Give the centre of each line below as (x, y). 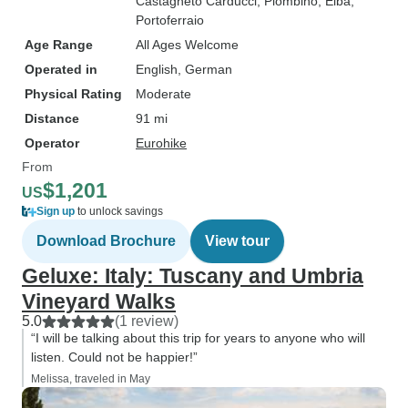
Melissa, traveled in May (91, 379)
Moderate (163, 94)
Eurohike (161, 143)
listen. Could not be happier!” (114, 357)
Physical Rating (73, 94)
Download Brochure (106, 241)
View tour (237, 241)
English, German (184, 69)
